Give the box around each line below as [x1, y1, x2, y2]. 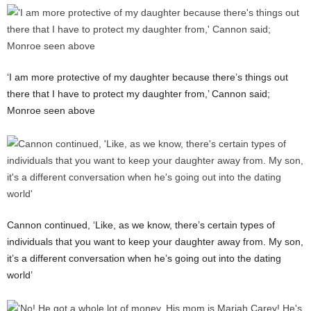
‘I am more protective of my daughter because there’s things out [7, 71, 288, 83]
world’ [7, 269, 33, 280]
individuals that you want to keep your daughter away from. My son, [7, 235, 303, 247]
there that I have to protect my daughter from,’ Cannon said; [7, 87, 270, 99]
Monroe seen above [7, 104, 98, 116]
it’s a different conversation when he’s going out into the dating [7, 252, 281, 264]
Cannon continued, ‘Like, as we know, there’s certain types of [7, 219, 275, 230]
